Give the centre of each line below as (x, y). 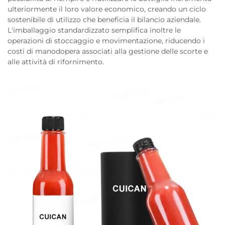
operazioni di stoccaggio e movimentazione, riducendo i (106, 41)
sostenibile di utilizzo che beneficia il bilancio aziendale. (104, 20)
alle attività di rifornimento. (56, 62)
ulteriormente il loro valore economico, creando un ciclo (107, 9)
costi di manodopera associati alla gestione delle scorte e (108, 51)
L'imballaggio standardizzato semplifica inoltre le (94, 30)
